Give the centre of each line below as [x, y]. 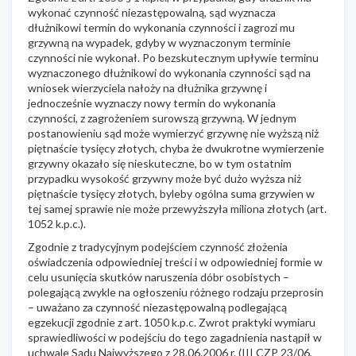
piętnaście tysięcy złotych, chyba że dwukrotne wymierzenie [176, 148]
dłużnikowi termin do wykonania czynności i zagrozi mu [161, 27]
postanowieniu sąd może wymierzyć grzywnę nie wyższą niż [173, 133]
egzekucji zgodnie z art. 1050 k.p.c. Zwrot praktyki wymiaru [172, 322]
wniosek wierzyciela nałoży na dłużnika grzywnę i [147, 87]
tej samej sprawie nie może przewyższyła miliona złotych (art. [177, 208]
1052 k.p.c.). [57, 223]
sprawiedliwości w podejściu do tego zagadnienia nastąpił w [175, 337]
